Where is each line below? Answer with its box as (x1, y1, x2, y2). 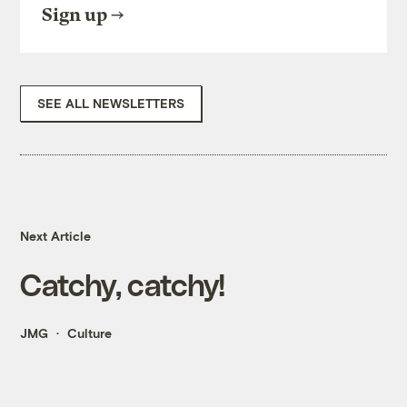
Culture (67, 325, 113, 342)
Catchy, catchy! (20, 266, 225, 303)
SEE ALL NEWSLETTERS (37, 95, 185, 112)
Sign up (42, 5, 108, 26)
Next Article (20, 228, 92, 244)
